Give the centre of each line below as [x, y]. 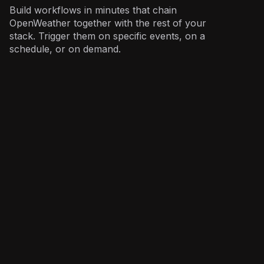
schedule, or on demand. [65, 49]
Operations [49, 87]
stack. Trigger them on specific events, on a [107, 36]
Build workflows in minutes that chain [93, 10]
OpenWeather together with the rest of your [108, 23]
